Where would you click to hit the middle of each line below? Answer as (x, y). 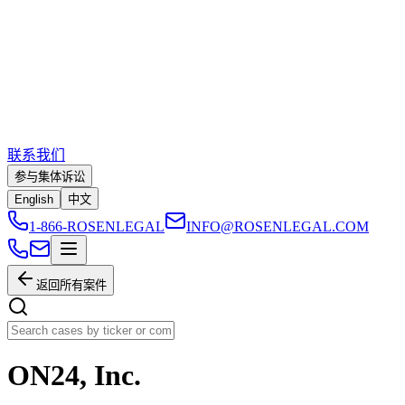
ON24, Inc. (74, 376)
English (34, 199)
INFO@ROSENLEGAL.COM (278, 226)
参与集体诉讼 (50, 177)
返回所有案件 (71, 285)
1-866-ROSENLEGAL (97, 226)
